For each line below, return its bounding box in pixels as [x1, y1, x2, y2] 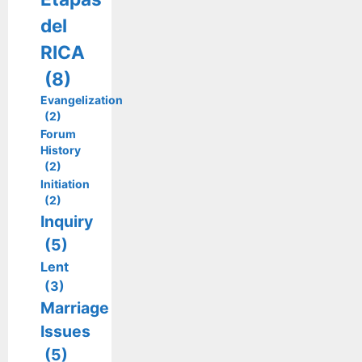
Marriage [40, 297, 109, 318]
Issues [40, 321, 90, 341]
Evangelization [40, 92, 123, 107]
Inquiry [40, 211, 93, 231]
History [40, 142, 81, 157]
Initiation [40, 176, 90, 191]
